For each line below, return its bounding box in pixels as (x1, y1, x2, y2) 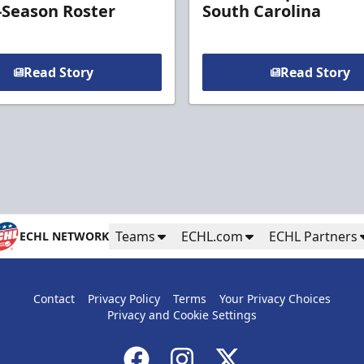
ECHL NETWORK (19, 228, 109, 245)
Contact (32, 291, 75, 307)
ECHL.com (181, 227, 243, 246)
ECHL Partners (269, 227, 357, 246)
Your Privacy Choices (219, 291, 331, 307)
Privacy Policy (87, 291, 160, 307)
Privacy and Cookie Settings (106, 307, 257, 323)
